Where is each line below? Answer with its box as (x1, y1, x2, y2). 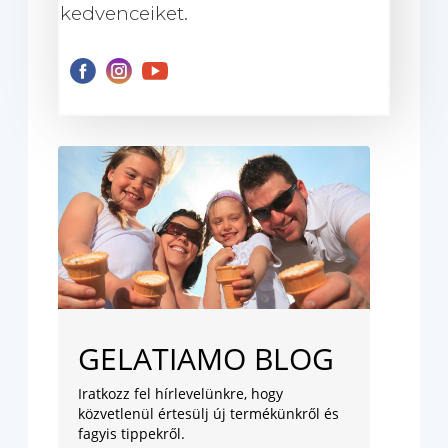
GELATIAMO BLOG (78, 338, 334, 380)
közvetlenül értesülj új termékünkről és (78, 404, 339, 424)
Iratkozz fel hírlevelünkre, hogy (78, 384, 283, 404)
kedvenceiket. (60, 2, 188, 25)
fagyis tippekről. (78, 424, 185, 444)
